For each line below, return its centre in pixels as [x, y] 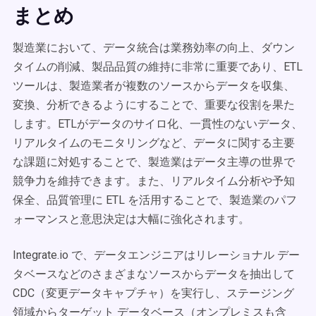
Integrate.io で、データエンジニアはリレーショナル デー [156, 255]
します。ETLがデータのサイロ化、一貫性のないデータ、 [158, 124]
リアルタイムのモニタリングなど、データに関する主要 [154, 143]
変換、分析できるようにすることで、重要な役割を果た [154, 105]
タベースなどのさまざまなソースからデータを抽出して [154, 274]
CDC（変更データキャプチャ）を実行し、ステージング [153, 293]
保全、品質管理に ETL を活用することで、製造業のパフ [155, 200]
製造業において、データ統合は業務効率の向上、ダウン [154, 48]
